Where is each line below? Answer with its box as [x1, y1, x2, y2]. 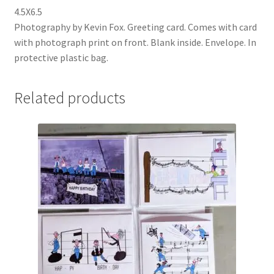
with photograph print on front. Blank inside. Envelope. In [13, 35, 256, 48]
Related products [13, 88, 125, 108]
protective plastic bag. [13, 51, 108, 64]
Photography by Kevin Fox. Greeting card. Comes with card [13, 20, 257, 33]
